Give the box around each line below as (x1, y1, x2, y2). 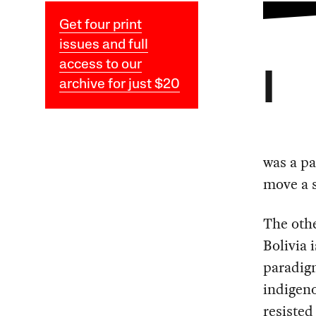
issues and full (59, 38, 148, 53)
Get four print (59, 18, 142, 33)
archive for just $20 (59, 78, 180, 92)
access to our (59, 58, 142, 73)
